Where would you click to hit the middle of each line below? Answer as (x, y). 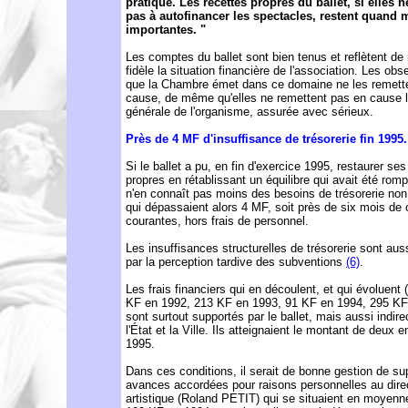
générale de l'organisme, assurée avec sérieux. (250, 112)
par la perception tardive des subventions (236, 262)
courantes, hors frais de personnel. (217, 221)
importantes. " (166, 30)
